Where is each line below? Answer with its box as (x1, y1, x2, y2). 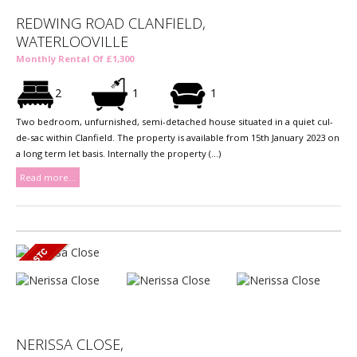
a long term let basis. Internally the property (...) (16, 147, 221, 160)
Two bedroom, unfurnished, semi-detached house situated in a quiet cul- (16, 116, 333, 128)
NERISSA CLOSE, (16, 335, 124, 355)
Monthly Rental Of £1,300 (16, 53, 134, 65)
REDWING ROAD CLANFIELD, (16, 14, 206, 33)
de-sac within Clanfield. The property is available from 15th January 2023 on (16, 131, 339, 144)
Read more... (20, 171, 76, 184)
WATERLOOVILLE (16, 32, 128, 52)
